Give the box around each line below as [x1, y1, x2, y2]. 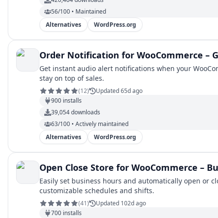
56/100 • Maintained [51, 7, 106, 16]
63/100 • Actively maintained [51, 120, 128, 128]
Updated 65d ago [96, 87, 143, 95]
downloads [70, 108, 100, 116]
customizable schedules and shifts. [39, 186, 154, 195]
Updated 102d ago [96, 199, 146, 207]
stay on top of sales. [39, 73, 104, 83]
